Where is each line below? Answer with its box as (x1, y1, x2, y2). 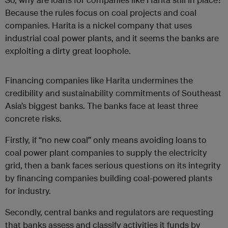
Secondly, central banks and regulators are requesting (5, 207, 213, 218)
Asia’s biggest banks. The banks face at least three (5, 100, 198, 111)
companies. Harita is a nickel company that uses (5, 20, 192, 31)
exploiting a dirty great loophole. (5, 45, 131, 56)
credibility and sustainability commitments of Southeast (5, 88, 221, 99)
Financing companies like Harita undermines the (5, 75, 193, 86)
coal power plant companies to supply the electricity (5, 147, 207, 158)
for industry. (5, 185, 51, 196)
